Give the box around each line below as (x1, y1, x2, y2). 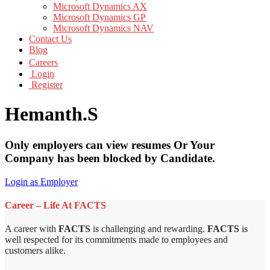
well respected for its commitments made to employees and (5, 234, 228, 245)
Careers (29, 57, 58, 67)
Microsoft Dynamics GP (53, 12, 146, 22)
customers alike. (5, 245, 66, 256)
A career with (5, 224, 58, 234)
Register (29, 80, 63, 90)
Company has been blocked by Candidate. (5, 151, 215, 165)
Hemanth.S (5, 103, 98, 125)
